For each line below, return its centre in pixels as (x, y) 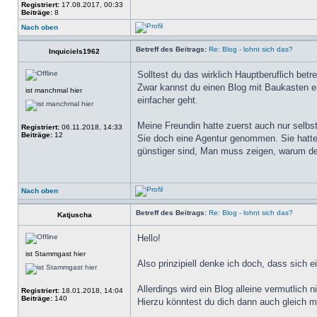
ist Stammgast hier (56, 254)
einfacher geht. (168, 100)
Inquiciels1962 (74, 51)
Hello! (149, 238)
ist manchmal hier (54, 90)
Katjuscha (74, 215)
